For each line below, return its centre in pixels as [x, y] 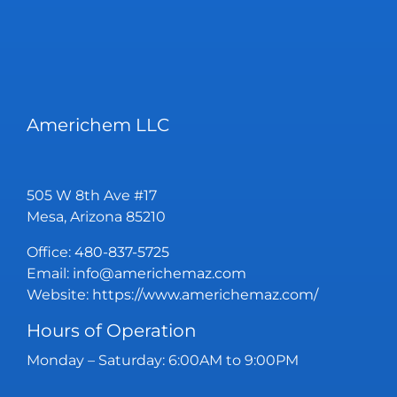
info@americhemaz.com [160, 273]
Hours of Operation [112, 330]
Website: [59, 294]
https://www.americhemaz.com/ [205, 294]
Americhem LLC [98, 125]
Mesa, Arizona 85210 [96, 216]
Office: [51, 252]
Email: [50, 273]
